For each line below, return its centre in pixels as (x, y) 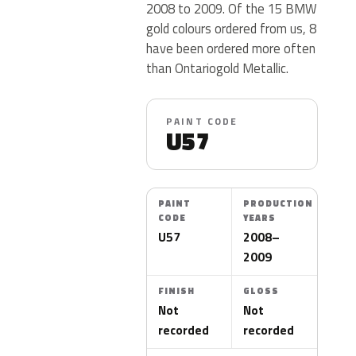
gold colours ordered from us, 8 (231, 28)
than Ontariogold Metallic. (217, 68)
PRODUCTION (279, 203)
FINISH (176, 291)
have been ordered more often (230, 48)
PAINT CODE (202, 121)
